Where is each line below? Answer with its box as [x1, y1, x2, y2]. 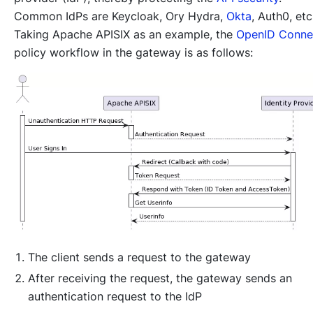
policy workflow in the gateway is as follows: [14, 45, 253, 59]
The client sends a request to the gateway [28, 249, 251, 264]
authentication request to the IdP [28, 289, 202, 303]
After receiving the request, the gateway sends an [28, 270, 292, 285]
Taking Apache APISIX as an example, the [14, 27, 236, 41]
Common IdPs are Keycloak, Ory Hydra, [14, 8, 226, 23]
